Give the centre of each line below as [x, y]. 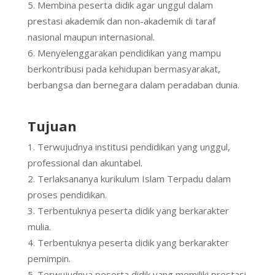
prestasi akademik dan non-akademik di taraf [121, 21]
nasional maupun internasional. [91, 37]
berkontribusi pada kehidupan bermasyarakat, [124, 69]
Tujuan [52, 126]
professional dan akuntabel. [85, 163]
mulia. [39, 227]
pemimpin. [49, 259]
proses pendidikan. [67, 195]
